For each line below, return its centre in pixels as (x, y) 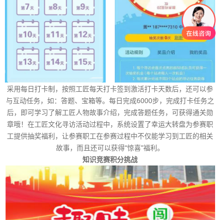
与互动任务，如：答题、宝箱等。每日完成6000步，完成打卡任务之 (110, 100)
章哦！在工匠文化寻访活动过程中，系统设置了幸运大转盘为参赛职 (110, 124)
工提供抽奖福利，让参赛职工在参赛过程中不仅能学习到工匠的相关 (110, 136)
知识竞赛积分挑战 (110, 159)
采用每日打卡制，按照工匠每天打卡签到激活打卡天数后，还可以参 (110, 88)
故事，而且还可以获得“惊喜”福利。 (110, 147)
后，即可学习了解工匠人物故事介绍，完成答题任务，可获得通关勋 (110, 112)
